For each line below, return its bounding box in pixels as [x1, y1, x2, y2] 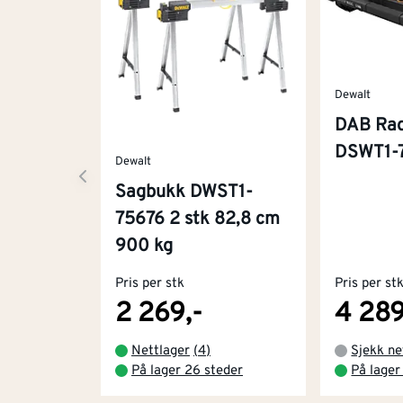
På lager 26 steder [131, 362, 243, 380]
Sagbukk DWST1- [115, 180, 253, 204]
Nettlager [131, 342, 190, 360]
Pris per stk [115, 274, 184, 292]
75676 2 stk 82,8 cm [115, 207, 280, 231]
